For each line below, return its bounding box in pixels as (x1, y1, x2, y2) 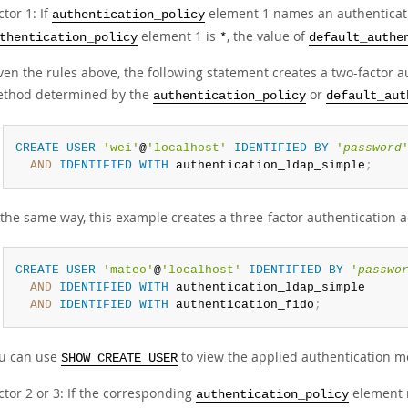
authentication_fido (168, 298, 314, 311)
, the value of (227, 27, 309, 45)
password (342, 141, 402, 155)
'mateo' (102, 263, 154, 277)
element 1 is (138, 27, 219, 45)
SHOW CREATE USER (61, 352, 178, 365)
